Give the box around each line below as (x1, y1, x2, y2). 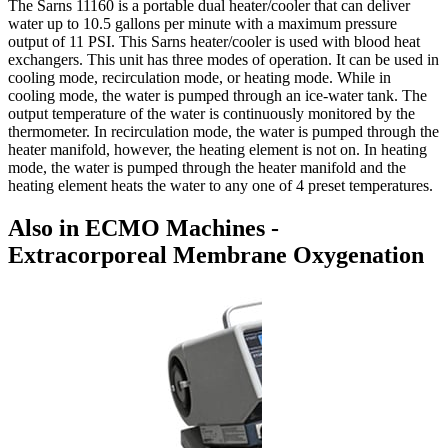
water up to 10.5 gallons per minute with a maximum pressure (8, 15, 397, 33)
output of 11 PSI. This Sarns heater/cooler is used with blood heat (8, 33, 420, 51)
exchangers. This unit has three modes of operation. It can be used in (8, 51, 439, 69)
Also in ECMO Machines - (8, 215, 279, 242)
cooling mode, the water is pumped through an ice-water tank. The (8, 87, 427, 105)
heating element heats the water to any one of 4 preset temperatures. (8, 177, 433, 195)
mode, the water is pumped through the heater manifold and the (8, 159, 406, 177)
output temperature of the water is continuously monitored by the (8, 105, 415, 123)
